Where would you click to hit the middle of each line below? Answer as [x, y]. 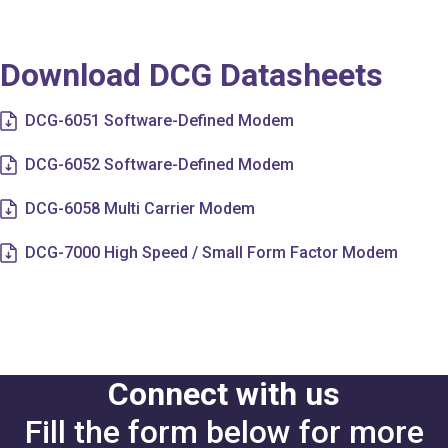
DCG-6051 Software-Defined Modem [159, 121]
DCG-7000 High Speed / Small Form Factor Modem [211, 253]
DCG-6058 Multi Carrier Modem [140, 209]
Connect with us [224, 394]
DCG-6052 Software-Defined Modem [159, 165]
